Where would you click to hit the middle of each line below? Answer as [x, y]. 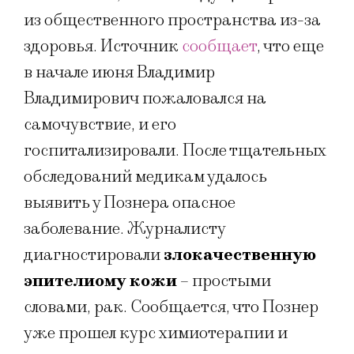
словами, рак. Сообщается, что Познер [171, 307]
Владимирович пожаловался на [145, 98]
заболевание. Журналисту [124, 228]
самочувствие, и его [100, 124]
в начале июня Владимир [119, 72]
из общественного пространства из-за [172, 20]
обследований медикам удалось [145, 176]
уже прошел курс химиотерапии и [156, 333]
